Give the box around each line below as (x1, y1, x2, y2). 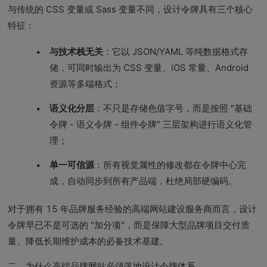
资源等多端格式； (49, 78, 122, 89)
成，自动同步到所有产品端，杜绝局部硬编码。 (49, 175, 238, 187)
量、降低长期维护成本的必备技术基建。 (8, 235, 169, 247)
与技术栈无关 (49, 46, 104, 57)
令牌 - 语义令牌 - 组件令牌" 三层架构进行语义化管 (49, 119, 253, 130)
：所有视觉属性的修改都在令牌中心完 (94, 159, 247, 170)
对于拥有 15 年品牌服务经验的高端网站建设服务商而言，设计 (8, 203, 257, 215)
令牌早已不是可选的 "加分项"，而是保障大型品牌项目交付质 (8, 219, 250, 231)
